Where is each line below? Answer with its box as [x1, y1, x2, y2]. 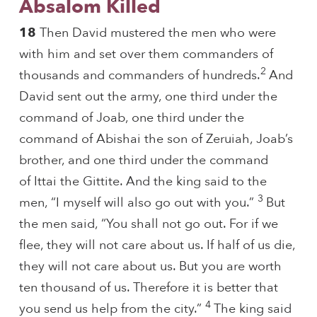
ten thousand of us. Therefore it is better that [18, 279, 278, 297]
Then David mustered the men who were [39, 24, 276, 42]
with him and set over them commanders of [18, 45, 273, 64]
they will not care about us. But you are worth [18, 258, 282, 276]
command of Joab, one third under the [18, 109, 244, 127]
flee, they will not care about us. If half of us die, [18, 236, 295, 255]
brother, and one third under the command [18, 151, 268, 170]
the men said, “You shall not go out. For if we [18, 215, 278, 234]
